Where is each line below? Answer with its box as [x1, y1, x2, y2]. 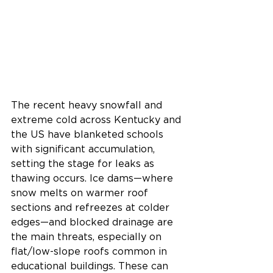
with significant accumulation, [11, 144, 158, 155]
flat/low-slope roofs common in [11, 247, 170, 257]
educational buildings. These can [11, 261, 171, 272]
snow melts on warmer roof [11, 188, 151, 199]
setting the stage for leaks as [11, 159, 157, 169]
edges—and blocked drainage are [11, 218, 176, 228]
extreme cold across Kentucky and [11, 115, 184, 126]
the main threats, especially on [11, 232, 165, 243]
